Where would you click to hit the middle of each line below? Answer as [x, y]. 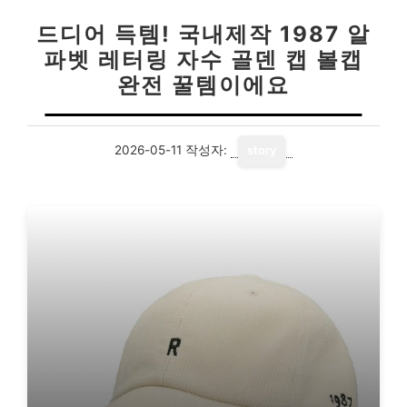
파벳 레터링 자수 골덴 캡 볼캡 [203, 59]
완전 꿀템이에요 [203, 84]
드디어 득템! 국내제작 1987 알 [203, 34]
